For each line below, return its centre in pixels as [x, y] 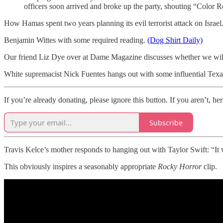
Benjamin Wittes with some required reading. [76, 40]
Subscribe [166, 122]
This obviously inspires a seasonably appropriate [81, 167]
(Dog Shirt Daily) [175, 40]
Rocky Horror [181, 167]
